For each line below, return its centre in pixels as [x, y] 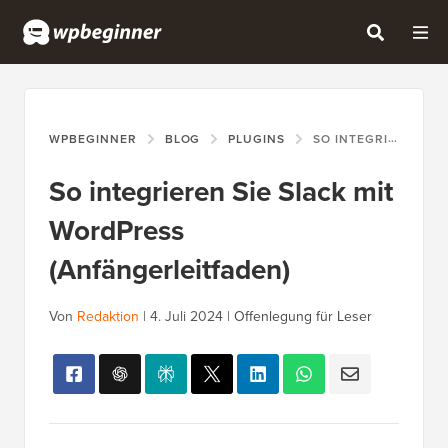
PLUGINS [257, 139]
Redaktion [108, 317]
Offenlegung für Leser [303, 317]
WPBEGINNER [93, 139]
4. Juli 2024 [186, 317]
